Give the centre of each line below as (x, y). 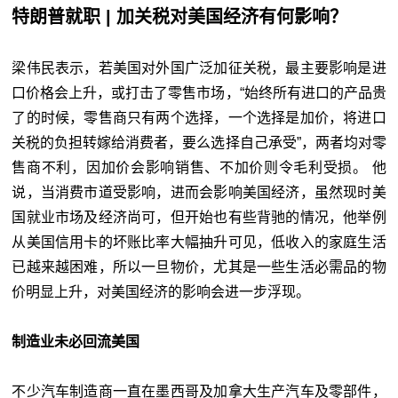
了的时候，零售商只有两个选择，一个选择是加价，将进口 (199, 117)
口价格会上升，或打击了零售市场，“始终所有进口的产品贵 (199, 92)
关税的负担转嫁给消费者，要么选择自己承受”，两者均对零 (199, 142)
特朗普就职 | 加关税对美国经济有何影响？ (180, 16)
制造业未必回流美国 (76, 341)
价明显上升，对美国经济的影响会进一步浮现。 (161, 291)
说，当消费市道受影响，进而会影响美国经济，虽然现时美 (199, 192)
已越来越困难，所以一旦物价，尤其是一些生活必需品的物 (199, 267)
